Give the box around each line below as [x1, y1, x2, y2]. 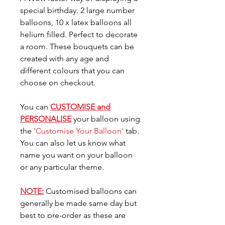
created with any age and [20, 53, 109, 63]
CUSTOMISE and [50, 101, 110, 111]
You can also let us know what [20, 138, 126, 148]
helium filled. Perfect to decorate [20, 29, 138, 39]
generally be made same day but [20, 198, 137, 208]
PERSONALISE [20, 114, 71, 124]
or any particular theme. [20, 162, 104, 172]
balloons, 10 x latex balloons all [20, 17, 132, 27]
